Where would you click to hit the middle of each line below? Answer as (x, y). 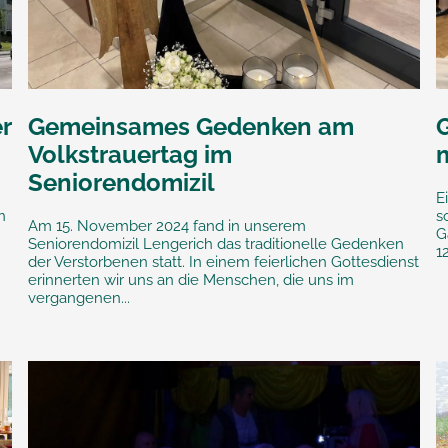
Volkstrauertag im (129, 154)
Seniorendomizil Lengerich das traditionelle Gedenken (215, 243)
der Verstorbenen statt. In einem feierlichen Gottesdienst (223, 261)
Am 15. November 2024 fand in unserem (166, 225)
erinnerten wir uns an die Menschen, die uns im (190, 279)
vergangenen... (78, 297)
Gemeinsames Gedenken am (190, 126)
